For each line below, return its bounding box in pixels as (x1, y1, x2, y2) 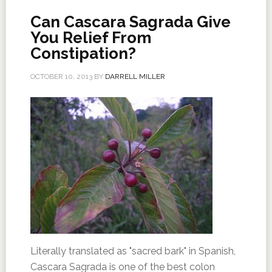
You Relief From (30, 29, 151, 47)
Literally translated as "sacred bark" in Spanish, (30, 245, 236, 257)
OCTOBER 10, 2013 (30, 72, 92, 81)
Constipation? (30, 44, 136, 63)
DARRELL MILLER (104, 72, 165, 81)
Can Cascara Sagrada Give (30, 13, 231, 31)
